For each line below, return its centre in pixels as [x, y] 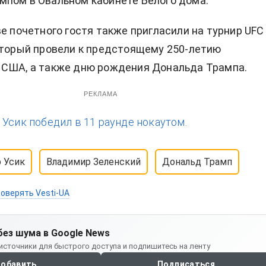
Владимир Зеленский [94, 162]
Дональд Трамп [197, 162]
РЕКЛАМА [101, 94]
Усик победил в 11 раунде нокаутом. [95, 122]
